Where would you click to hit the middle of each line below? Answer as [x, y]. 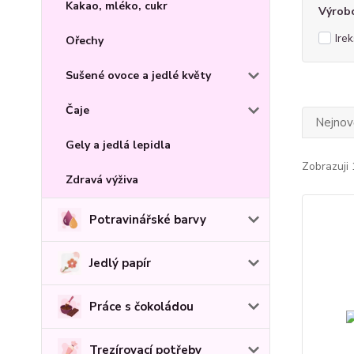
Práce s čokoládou [141, 306]
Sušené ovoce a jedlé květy [138, 75]
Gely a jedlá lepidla [118, 145]
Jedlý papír [120, 263]
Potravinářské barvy [148, 219]
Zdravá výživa [102, 179]
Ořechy [85, 40]
